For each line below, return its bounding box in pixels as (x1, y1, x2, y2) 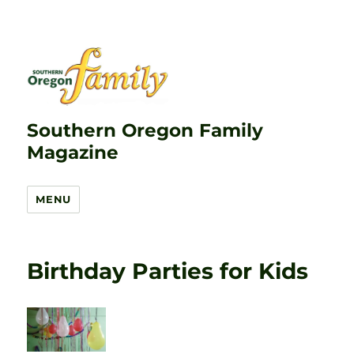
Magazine (27, 141, 119, 164)
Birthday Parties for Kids (27, 258, 309, 284)
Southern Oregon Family (27, 119, 264, 141)
